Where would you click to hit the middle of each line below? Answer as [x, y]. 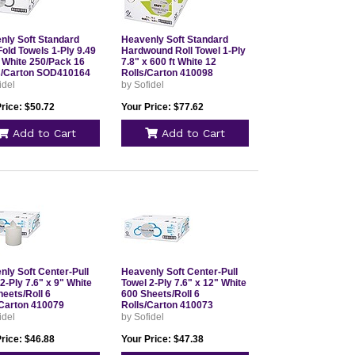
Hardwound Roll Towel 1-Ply [183, 51]
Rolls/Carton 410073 [167, 305]
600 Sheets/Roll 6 [160, 294]
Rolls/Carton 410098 [167, 73]
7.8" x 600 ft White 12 [168, 62]
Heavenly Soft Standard [174, 40]
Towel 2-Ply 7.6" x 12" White [183, 283]
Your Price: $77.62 [162, 107]
